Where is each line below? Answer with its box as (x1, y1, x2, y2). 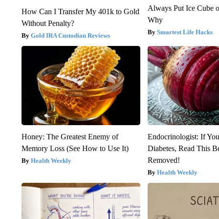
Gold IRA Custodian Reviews (30, 31, 110, 39)
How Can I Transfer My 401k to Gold (21, 7, 139, 16)
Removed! (148, 155, 180, 164)
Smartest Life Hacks (157, 28, 213, 36)
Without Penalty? (21, 19, 74, 27)
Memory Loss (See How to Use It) (21, 144, 129, 153)
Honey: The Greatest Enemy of (21, 132, 118, 141)
